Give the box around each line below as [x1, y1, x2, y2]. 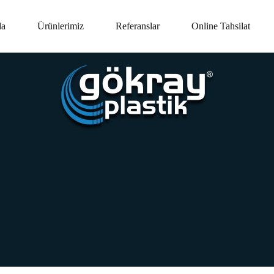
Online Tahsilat [191, 21, 250, 31]
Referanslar [116, 21, 160, 31]
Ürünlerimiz [37, 21, 84, 31]
